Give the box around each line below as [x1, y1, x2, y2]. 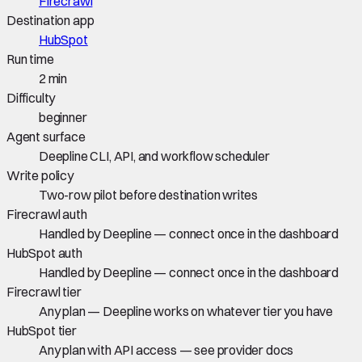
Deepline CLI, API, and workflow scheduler [39, 147, 270, 164]
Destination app [6, 11, 95, 28]
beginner [39, 108, 87, 125]
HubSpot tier [6, 322, 77, 339]
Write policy [6, 166, 74, 183]
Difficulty [6, 89, 56, 106]
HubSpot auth [6, 244, 82, 261]
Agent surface [6, 128, 86, 145]
